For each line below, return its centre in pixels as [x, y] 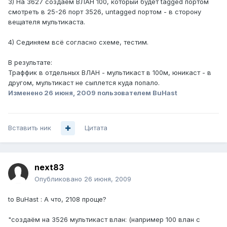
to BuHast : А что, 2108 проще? [57, 199]
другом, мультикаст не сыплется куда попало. [84, 83]
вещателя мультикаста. [47, 22]
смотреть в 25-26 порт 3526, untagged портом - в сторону [105, 12]
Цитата [96, 128]
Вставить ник [30, 128]
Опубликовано [59, 179]
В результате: [30, 63]
